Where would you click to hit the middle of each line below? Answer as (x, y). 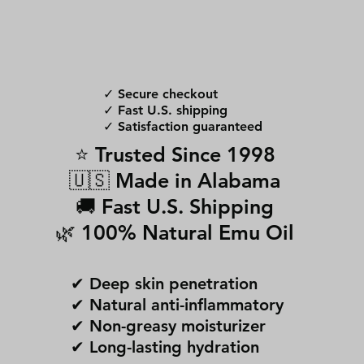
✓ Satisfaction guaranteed (183, 126)
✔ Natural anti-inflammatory (177, 305)
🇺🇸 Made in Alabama (175, 180)
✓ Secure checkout (160, 94)
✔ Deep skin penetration (164, 284)
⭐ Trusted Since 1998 (175, 154)
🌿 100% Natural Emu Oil (175, 232)
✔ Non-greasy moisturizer (168, 326)
